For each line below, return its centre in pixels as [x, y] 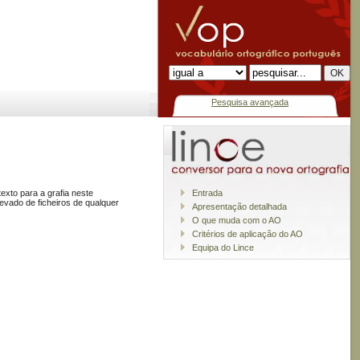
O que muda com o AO [237, 221]
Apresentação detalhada [239, 207]
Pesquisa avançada [250, 102]
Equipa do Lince [223, 248]
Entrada [207, 193]
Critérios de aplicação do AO [247, 234]
